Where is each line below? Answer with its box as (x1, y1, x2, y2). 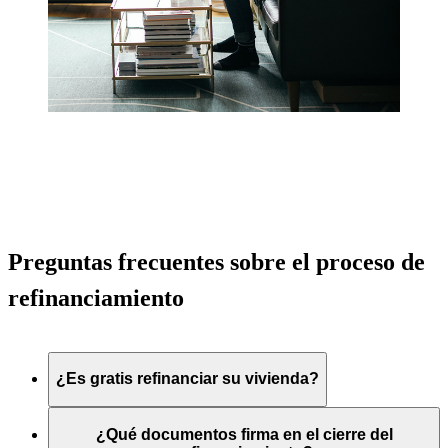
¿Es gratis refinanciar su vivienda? (56, 370, 319, 388)
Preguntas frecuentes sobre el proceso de (8, 248, 425, 275)
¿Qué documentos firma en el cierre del (95, 425, 393, 443)
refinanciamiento (8, 284, 184, 311)
